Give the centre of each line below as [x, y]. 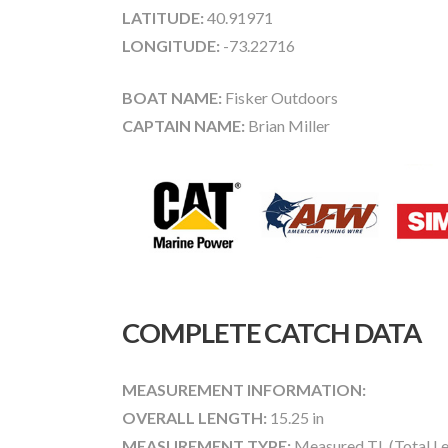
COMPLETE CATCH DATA [271, 333]
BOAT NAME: [172, 97]
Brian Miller [287, 125]
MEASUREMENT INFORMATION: [244, 390]
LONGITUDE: [171, 45]
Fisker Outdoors [280, 97]
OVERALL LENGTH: [194, 418]
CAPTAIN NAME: [183, 125]
